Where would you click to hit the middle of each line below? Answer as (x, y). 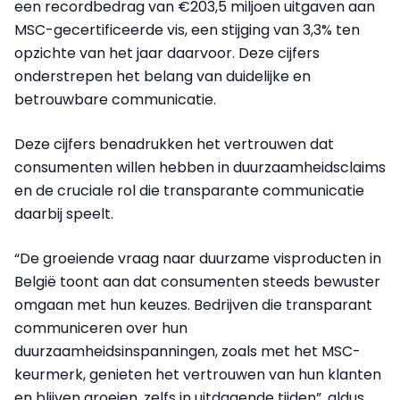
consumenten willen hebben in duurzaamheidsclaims (200, 168)
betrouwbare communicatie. (115, 100)
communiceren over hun (101, 329)
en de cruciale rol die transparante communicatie (189, 191)
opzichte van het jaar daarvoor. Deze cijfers (167, 54)
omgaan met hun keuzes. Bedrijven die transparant (193, 305)
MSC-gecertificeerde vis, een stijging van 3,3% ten (187, 30)
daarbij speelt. (64, 214)
